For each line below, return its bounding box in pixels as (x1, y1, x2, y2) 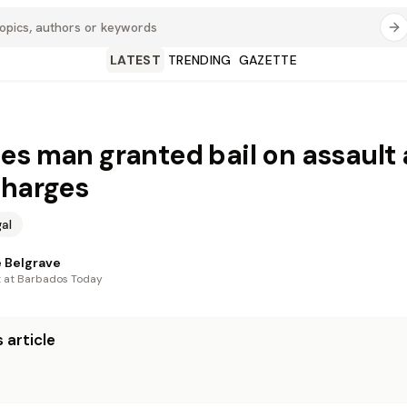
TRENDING (167, 52, 232, 68)
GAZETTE (238, 52, 298, 68)
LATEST (109, 52, 161, 68)
